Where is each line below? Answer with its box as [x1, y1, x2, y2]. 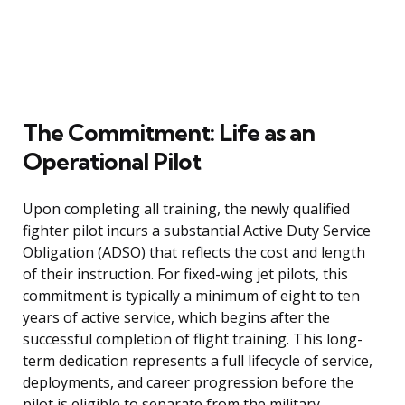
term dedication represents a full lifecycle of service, [23, 351, 372, 372]
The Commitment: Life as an [23, 118, 315, 148]
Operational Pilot [23, 146, 201, 177]
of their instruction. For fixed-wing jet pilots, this [23, 264, 348, 285]
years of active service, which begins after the [23, 307, 330, 328]
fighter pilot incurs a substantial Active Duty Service [23, 221, 371, 241]
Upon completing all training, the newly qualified [23, 199, 350, 220]
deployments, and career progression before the [23, 372, 353, 393]
